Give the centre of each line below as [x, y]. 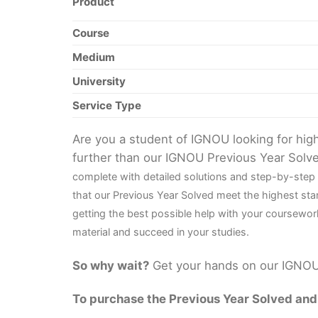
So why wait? [111, 265]
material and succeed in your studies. [161, 231]
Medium [94, 57]
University [99, 81]
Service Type [107, 105]
